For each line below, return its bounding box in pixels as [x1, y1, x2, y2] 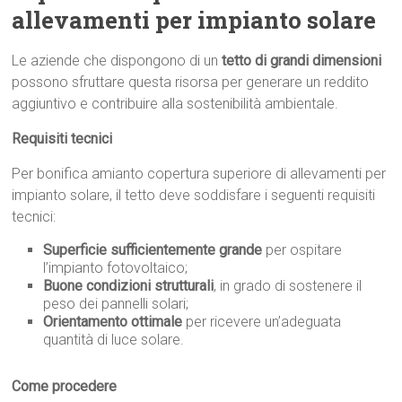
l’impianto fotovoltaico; [43, 259, 188, 277]
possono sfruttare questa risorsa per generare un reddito [12, 74, 370, 92]
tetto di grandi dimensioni [222, 52, 382, 70]
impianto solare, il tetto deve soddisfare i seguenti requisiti [12, 187, 376, 205]
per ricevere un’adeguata [182, 313, 342, 331]
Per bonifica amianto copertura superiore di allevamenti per [12, 165, 387, 183]
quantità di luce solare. [43, 331, 185, 349]
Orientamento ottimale [43, 313, 183, 331]
